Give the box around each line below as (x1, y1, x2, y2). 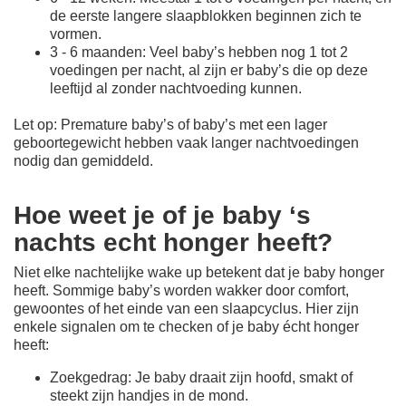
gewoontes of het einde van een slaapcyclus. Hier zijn (14, 300, 359, 316)
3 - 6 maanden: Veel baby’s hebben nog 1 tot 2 (50, 43, 348, 60)
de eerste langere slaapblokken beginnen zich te (50, 7, 362, 24)
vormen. (50, 25, 101, 42)
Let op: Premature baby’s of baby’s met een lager (14, 116, 327, 132)
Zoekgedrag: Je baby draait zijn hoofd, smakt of (50, 369, 353, 385)
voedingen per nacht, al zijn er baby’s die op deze (50, 62, 368, 78)
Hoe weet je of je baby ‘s (14, 200, 311, 229)
